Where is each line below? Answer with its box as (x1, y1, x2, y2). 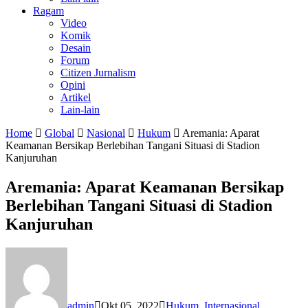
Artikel (60, 91, 91, 103)
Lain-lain (60, 104, 100, 115)
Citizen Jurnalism (60, 67, 135, 78)
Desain (60, 42, 91, 54)
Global (45, 127, 74, 139)
